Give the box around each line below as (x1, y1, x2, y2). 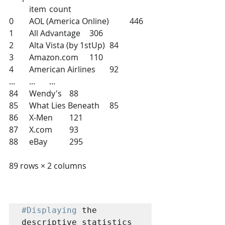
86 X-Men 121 (69, 111, 83, 123)
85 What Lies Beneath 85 (109, 99, 119, 111)
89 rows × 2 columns (9, 160, 86, 171)
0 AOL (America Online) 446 (130, 15, 143, 27)
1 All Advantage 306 (89, 27, 103, 39)
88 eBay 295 (69, 136, 83, 147)
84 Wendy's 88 (69, 87, 78, 99)
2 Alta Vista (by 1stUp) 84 (109, 39, 119, 51)
